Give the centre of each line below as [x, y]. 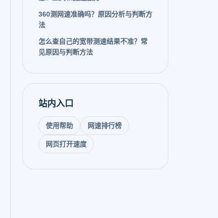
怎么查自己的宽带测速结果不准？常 [93, 41]
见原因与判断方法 [66, 52]
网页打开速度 [66, 144]
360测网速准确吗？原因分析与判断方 [95, 14]
